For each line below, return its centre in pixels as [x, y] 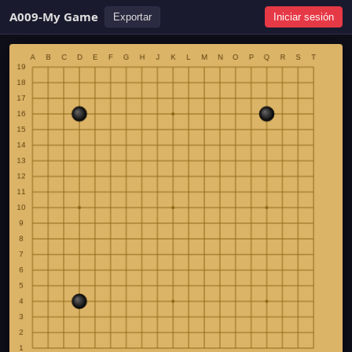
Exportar [132, 17]
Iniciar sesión [304, 17]
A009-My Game [54, 16]
